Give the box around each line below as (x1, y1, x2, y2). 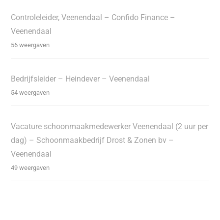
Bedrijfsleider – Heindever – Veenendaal (11, 74, 150, 83)
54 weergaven (11, 88, 50, 96)
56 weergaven (11, 41, 50, 49)
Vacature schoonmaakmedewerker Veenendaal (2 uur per (11, 121, 209, 131)
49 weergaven (11, 164, 50, 171)
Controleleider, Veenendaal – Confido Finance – (11, 12, 176, 22)
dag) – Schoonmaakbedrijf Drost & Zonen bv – (11, 135, 174, 145)
